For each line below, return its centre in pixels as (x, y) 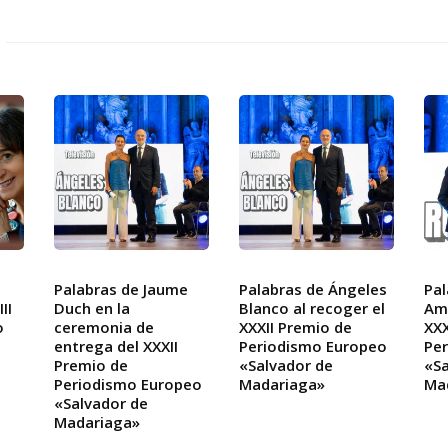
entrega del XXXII (116, 346)
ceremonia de (104, 327)
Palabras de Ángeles (313, 289)
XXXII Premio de (295, 327)
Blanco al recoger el (312, 308)
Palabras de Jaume (121, 289)
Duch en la (92, 308)
